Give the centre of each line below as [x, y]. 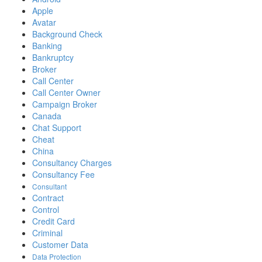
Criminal [47, 233]
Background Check [67, 34]
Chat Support [57, 127]
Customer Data [60, 244]
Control [46, 209]
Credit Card [54, 221]
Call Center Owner [66, 92]
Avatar [44, 22]
